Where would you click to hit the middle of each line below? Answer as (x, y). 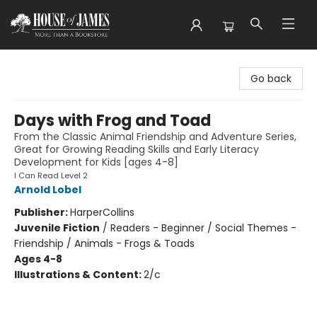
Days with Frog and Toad (113, 121)
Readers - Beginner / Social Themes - (203, 228)
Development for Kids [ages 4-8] (96, 162)
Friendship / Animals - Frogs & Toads (104, 243)
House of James (51, 63)
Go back (271, 79)
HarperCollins (102, 212)
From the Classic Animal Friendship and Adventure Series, (155, 137)
